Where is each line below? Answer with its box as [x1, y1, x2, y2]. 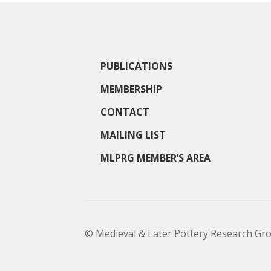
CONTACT [100, 105, 149, 119]
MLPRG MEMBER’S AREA [100, 151, 211, 165]
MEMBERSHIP [100, 82, 162, 96]
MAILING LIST [100, 128, 166, 142]
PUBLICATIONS [100, 59, 172, 73]
